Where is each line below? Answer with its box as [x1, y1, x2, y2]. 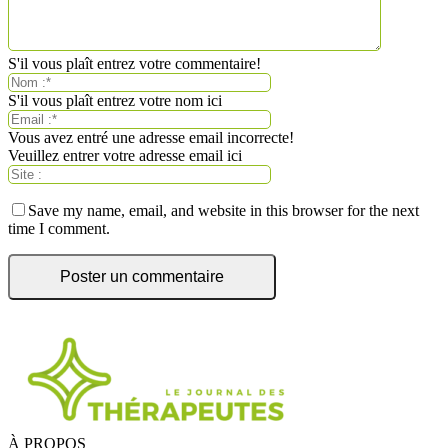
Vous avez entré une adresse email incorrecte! [8, 129, 294, 147]
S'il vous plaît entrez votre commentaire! [8, 55, 261, 73]
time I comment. [8, 220, 110, 238]
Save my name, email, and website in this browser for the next [28, 202, 419, 220]
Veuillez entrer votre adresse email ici [8, 147, 242, 165]
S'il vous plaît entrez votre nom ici [8, 92, 222, 110]
